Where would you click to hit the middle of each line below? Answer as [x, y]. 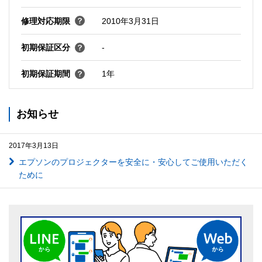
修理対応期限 [45, 21]
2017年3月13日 [34, 145]
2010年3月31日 [130, 21]
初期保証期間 [45, 74]
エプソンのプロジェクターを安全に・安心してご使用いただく [133, 162]
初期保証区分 [45, 48]
